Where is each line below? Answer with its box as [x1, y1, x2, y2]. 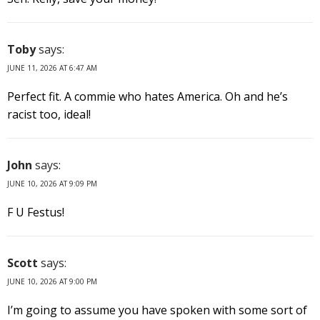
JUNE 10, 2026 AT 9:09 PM [7, 178, 97, 189]
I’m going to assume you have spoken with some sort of [7, 301, 307, 318]
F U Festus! [7, 204, 64, 220]
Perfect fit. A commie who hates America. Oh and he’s [7, 88, 288, 104]
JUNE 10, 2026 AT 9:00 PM [7, 276, 97, 286]
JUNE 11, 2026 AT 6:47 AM [7, 62, 97, 73]
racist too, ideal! [7, 106, 91, 122]
